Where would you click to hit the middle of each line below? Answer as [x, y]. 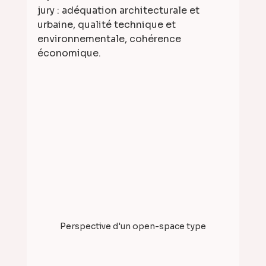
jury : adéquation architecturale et [119, 11]
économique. [69, 53]
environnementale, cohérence [110, 39]
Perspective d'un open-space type [133, 226]
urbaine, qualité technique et [107, 25]
